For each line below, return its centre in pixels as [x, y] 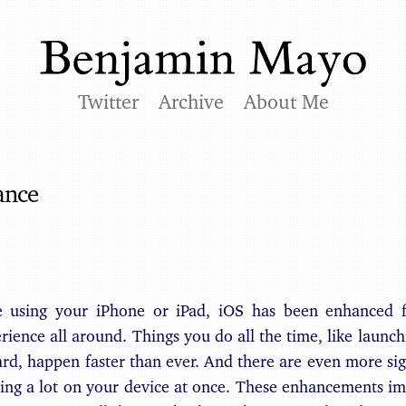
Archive [191, 101]
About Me [286, 101]
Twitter [108, 101]
